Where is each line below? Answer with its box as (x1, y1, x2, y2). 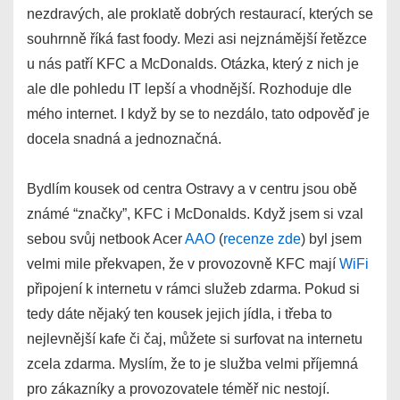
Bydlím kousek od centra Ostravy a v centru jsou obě (27, 181, 357, 196)
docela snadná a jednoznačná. (27, 131, 221, 146)
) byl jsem (301, 231, 362, 246)
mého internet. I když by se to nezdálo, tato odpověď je (27, 106, 370, 121)
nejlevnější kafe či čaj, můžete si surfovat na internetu (27, 331, 362, 346)
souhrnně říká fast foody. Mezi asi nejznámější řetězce (27, 31, 367, 46)
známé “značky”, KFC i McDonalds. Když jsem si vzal (27, 206, 363, 221)
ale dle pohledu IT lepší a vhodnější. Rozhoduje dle (27, 81, 352, 96)
